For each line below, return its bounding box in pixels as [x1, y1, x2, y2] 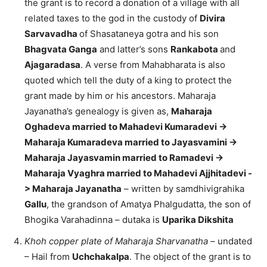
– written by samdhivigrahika [122, 183, 244, 195]
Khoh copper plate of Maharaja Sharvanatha [24, 235, 208, 247]
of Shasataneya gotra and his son [79, 28, 219, 40]
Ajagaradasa [24, 59, 80, 71]
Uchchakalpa [72, 251, 129, 263]
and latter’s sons [97, 44, 170, 55]
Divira [200, 13, 225, 24]
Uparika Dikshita [162, 214, 234, 226]
